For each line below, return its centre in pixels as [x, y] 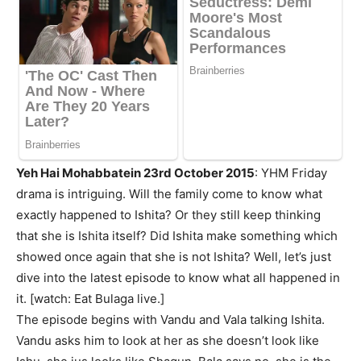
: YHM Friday [291, 173]
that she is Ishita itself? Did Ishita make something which [177, 236]
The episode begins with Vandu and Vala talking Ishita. [170, 320]
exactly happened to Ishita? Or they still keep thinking [168, 215]
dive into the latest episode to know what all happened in [178, 278]
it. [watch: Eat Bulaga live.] [90, 299]
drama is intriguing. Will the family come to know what [169, 194]
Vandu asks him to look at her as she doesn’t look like [168, 341]
